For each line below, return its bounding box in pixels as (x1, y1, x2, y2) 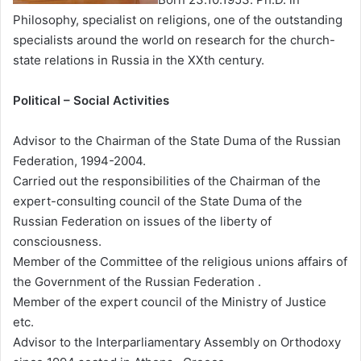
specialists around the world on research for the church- (13, 31, 335, 48)
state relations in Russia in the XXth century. (13, 52, 264, 68)
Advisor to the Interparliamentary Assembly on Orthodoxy (13, 334, 341, 350)
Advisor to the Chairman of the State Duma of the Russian (13, 132, 341, 148)
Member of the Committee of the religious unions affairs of (13, 253, 347, 269)
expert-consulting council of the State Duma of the (13, 193, 302, 209)
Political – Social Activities (13, 92, 169, 108)
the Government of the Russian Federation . (13, 273, 261, 289)
